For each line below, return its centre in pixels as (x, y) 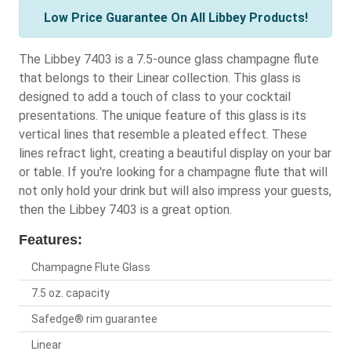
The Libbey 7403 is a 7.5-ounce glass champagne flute (169, 60)
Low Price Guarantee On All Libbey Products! (175, 18)
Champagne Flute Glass (91, 268)
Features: (51, 240)
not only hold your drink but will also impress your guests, (175, 191)
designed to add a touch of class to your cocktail (155, 97)
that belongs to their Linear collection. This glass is (160, 78)
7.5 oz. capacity (71, 293)
